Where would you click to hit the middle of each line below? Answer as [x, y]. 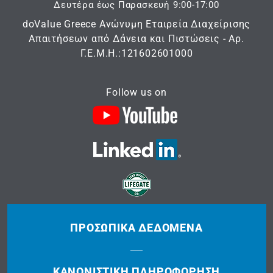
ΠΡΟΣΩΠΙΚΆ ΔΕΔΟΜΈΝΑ [136, 228]
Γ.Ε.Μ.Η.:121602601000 [136, 54]
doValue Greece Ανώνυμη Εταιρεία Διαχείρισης [136, 24]
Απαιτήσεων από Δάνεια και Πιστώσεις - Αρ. [136, 39]
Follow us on [136, 93]
